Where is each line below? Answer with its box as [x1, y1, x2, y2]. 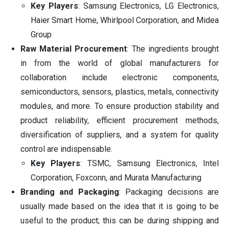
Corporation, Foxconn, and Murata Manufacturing [31, 172, 201, 182]
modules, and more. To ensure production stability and [20, 101, 219, 111]
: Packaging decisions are [119, 187, 219, 197]
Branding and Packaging [20, 187, 119, 197]
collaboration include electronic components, [20, 72, 219, 82]
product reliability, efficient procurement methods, [20, 115, 219, 125]
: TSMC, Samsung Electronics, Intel [80, 158, 219, 168]
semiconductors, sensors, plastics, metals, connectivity [20, 86, 219, 97]
